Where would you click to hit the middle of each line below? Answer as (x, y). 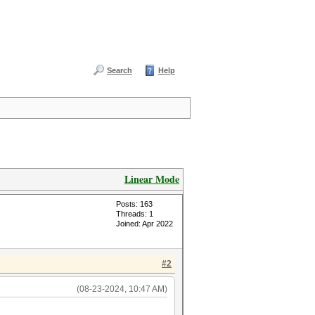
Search (120, 70)
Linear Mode (152, 179)
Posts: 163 (134, 204)
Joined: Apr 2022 (144, 224)
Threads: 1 (135, 214)
